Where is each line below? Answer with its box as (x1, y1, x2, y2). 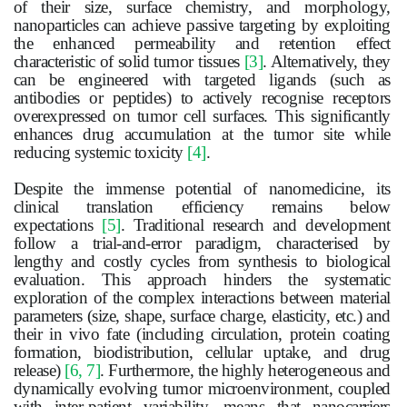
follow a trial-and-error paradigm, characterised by (13, 233, 391, 253)
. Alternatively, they (263, 52, 391, 72)
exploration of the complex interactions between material (13, 288, 391, 308)
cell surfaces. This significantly (176, 106, 391, 126)
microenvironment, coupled (202, 379, 391, 399)
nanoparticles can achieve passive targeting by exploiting (13, 15, 391, 35)
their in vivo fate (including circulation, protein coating (13, 324, 391, 344)
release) (13, 361, 65, 381)
